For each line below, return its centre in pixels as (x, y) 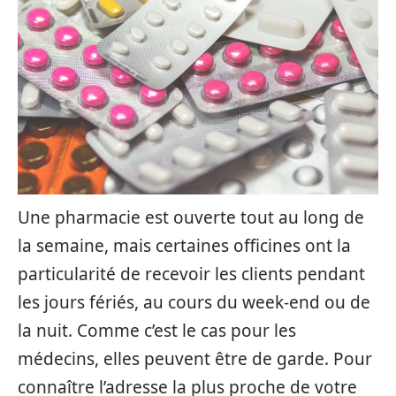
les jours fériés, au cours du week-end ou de (194, 302)
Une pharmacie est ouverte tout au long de (191, 217)
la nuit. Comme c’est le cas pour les (157, 331)
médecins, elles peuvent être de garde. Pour (195, 359)
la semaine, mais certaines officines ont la (184, 246)
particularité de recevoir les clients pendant (191, 274)
